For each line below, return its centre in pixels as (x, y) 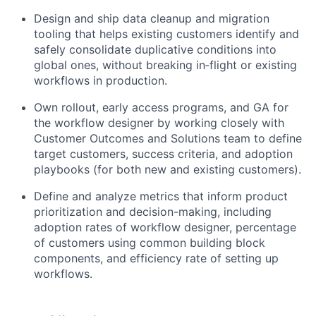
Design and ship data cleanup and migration (152, 18)
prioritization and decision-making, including (153, 212)
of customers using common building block (150, 243)
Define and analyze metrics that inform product (161, 196)
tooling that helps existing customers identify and (166, 34)
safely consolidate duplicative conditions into (155, 49)
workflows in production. (101, 80)
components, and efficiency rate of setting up (156, 258)
